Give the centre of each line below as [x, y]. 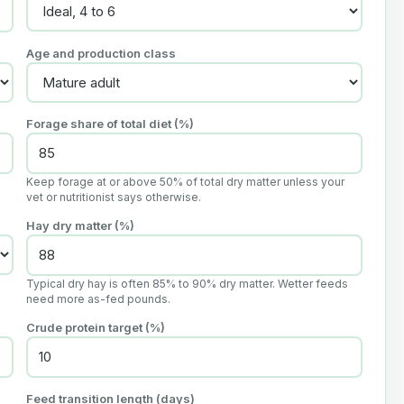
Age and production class [101, 54]
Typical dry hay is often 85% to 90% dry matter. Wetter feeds [187, 284]
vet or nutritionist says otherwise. [113, 197]
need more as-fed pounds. [98, 299]
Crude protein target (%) [95, 328]
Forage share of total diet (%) [110, 124]
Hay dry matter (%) [80, 226]
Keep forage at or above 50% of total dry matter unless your [185, 182]
